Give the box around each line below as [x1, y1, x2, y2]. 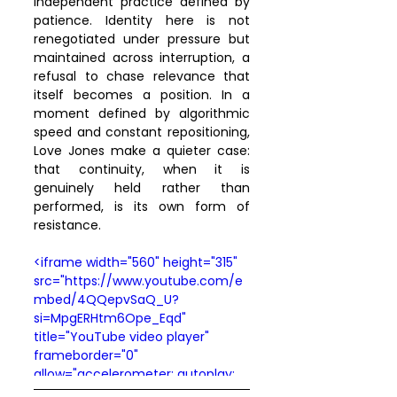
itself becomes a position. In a [34, 86, 250, 105]
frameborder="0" [34, 346, 142, 365]
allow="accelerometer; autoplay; [34, 365, 238, 384]
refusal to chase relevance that [34, 67, 250, 86]
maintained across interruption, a [34, 49, 250, 67]
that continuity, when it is [34, 160, 250, 179]
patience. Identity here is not [34, 12, 250, 30]
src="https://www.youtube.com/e [34, 272, 243, 291]
